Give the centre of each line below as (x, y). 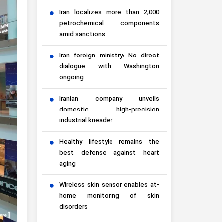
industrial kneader (86, 121)
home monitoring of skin (109, 196)
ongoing (72, 78)
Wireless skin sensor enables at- (109, 186)
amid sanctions (82, 35)
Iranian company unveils (109, 99)
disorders (74, 207)
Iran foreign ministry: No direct (109, 56)
